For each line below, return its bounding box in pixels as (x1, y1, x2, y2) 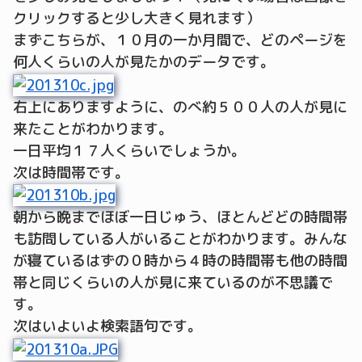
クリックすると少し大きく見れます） (13, 8, 260, 29)
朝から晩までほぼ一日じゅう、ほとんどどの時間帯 (13, 207, 347, 228)
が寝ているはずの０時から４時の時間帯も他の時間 (13, 250, 347, 271)
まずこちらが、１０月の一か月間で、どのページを (13, 30, 347, 51)
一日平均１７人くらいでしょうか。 (13, 140, 246, 161)
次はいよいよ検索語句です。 (13, 316, 202, 337)
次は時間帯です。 (13, 162, 129, 183)
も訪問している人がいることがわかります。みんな (13, 229, 347, 250)
